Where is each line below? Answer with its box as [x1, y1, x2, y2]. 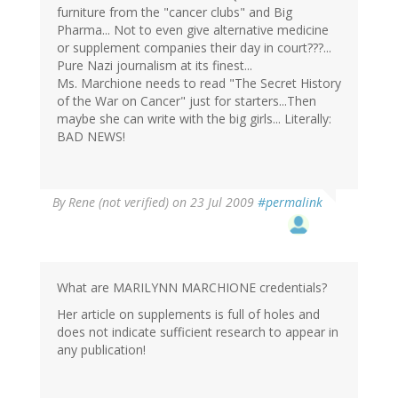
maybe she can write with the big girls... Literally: [57, 110, 331, 128]
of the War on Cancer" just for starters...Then [57, 92, 316, 110]
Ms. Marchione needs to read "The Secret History [57, 75, 341, 92]
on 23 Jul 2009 [169, 194, 258, 211]
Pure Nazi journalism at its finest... [57, 57, 252, 75]
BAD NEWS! [57, 128, 125, 146]
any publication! [57, 341, 146, 359]
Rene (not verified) [68, 194, 169, 211]
